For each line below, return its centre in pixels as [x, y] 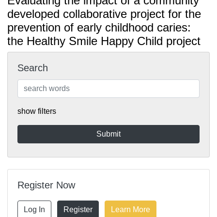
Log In [34, 209]
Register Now [46, 185]
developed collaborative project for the [104, 14]
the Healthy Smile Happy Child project [104, 41]
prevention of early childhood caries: [99, 27]
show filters [37, 111]
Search [33, 68]
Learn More [131, 209]
